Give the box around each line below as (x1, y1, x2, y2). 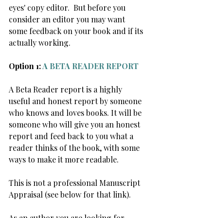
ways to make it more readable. (9, 154, 119, 164)
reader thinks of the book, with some (9, 143, 142, 153)
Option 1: (9, 61, 42, 71)
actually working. (9, 37, 73, 48)
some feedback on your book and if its (9, 26, 145, 36)
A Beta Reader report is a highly (9, 84, 124, 94)
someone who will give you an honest (9, 119, 142, 129)
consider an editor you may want (9, 14, 127, 24)
